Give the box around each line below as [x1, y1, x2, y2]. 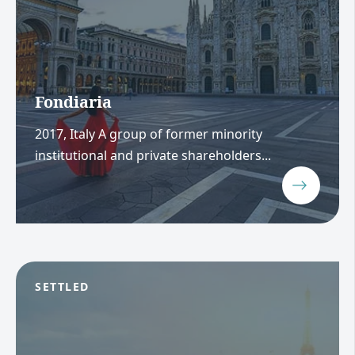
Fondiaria [35, 91, 112, 113]
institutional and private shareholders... [35, 146, 271, 164]
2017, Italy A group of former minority [35, 124, 262, 143]
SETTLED [35, 278, 90, 294]
